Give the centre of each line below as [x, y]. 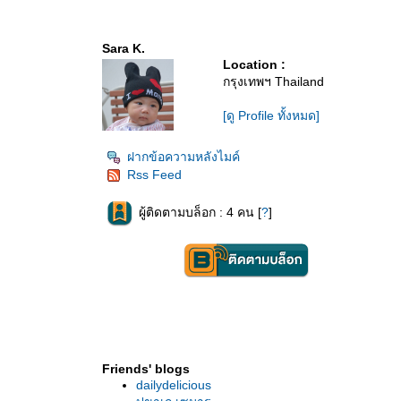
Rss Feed [154, 175]
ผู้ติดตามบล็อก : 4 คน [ [200, 213]
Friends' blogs [146, 369]
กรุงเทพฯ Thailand [273, 81]
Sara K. [124, 48]
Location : [254, 64]
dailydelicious [174, 385]
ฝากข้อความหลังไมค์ [183, 157]
